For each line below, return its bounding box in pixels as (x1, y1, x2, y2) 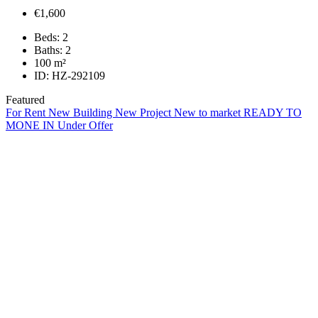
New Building (48, 106, 115, 119)
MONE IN (6, 119, 57, 132)
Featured (6, 94, 45, 106)
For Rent (6, 106, 48, 119)
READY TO (243, 106, 302, 119)
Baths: (34, 44, 62, 57)
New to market (174, 106, 243, 119)
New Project (115, 106, 174, 119)
